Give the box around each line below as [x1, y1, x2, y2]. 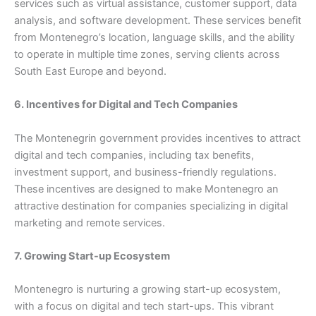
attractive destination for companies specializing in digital [14, 199, 288, 212]
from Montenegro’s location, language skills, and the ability [14, 31, 295, 44]
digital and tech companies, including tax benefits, [14, 148, 254, 162]
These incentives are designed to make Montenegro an [14, 182, 279, 195]
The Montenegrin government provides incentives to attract [14, 131, 300, 145]
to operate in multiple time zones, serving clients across [14, 48, 280, 61]
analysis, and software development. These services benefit [14, 14, 301, 27]
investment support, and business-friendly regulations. [14, 165, 276, 178]
